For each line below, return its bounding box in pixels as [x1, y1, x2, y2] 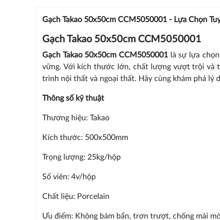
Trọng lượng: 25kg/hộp [42, 153, 121, 161]
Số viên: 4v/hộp [42, 172, 96, 181]
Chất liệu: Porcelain [42, 192, 110, 200]
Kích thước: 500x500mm [42, 133, 128, 141]
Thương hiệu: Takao [42, 113, 110, 122]
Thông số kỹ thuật [42, 94, 104, 102]
